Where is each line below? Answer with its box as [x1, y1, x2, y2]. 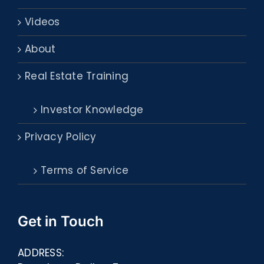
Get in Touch [18, 213, 104, 230]
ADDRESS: [18, 246, 64, 260]
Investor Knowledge [41, 103, 144, 117]
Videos [25, 15, 60, 29]
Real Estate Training [25, 69, 129, 84]
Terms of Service [41, 163, 129, 178]
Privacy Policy [25, 130, 97, 144]
